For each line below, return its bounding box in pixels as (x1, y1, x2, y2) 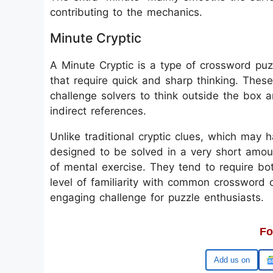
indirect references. (50, 105, 146, 117)
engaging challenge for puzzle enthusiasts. (50, 191, 264, 204)
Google (224, 255, 249, 264)
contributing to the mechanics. (50, 6, 202, 18)
